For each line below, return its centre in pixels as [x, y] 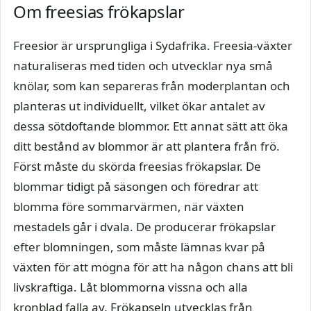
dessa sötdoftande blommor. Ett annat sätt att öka [151, 126]
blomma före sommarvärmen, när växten [129, 206]
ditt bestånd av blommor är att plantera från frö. [146, 146]
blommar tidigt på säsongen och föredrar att [136, 186]
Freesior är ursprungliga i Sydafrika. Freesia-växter [153, 45]
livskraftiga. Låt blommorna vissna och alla [131, 287]
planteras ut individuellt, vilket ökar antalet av [139, 106]
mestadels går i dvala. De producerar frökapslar [144, 226]
